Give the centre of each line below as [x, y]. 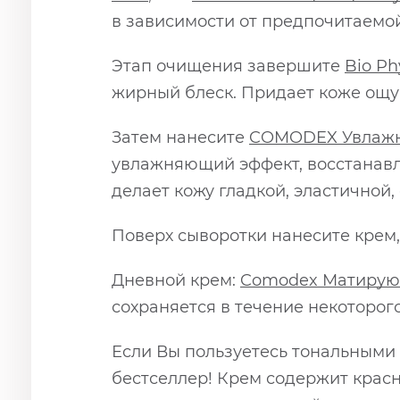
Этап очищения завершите [228, 67]
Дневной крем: [176, 281]
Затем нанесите [180, 138]
